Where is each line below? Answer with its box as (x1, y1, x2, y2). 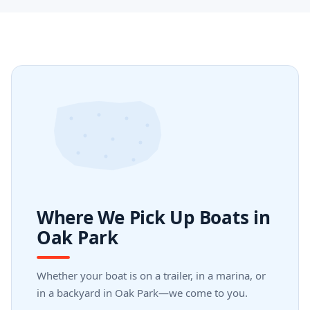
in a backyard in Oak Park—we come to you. (37, 286, 248, 300)
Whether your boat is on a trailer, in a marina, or (37, 268, 266, 282)
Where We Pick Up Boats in (37, 205, 271, 230)
